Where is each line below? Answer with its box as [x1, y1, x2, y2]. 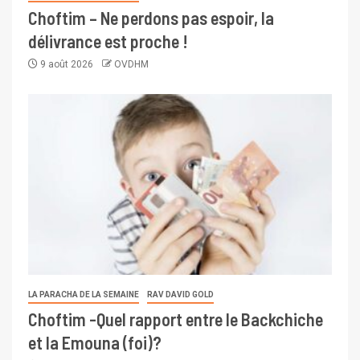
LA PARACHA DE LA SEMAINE [28, 289, 139, 299]
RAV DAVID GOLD [147, 289, 214, 299]
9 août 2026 [38, 58, 96, 70]
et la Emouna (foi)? [28, 331, 162, 353]
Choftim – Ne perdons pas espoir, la [28, 6, 274, 28]
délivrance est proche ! [28, 30, 188, 51]
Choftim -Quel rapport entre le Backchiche [28, 308, 323, 329]
